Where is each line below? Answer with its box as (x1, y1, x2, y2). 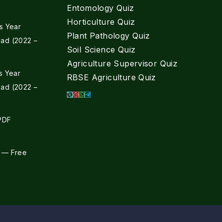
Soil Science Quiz (66, 45, 136, 55)
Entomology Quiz (66, 3, 134, 13)
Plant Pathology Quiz (66, 31, 150, 41)
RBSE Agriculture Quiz (66, 72, 156, 82)
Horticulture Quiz (66, 17, 135, 27)
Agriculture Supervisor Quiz (66, 58, 178, 68)
